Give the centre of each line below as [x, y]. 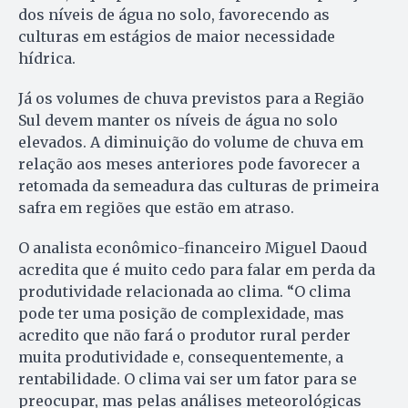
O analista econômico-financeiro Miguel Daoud [193, 248]
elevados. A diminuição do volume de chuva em [191, 143]
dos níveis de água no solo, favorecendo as [174, 15]
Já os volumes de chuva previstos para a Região [191, 99]
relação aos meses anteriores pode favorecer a [189, 164]
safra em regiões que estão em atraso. [156, 208]
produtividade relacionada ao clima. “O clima [184, 292]
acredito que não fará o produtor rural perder [184, 336]
